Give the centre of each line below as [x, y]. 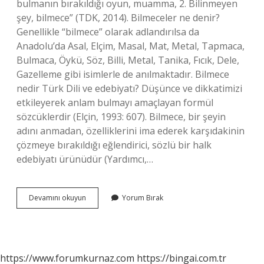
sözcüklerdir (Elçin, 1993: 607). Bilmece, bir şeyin [121, 117]
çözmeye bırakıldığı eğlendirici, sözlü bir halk [114, 145]
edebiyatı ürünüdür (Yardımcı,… [85, 159]
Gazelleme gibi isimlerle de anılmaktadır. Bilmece [123, 74]
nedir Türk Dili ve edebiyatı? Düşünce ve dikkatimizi [129, 88]
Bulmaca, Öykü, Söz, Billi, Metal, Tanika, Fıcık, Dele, [128, 60]
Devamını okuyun [57, 198]
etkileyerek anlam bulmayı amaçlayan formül [115, 103]
